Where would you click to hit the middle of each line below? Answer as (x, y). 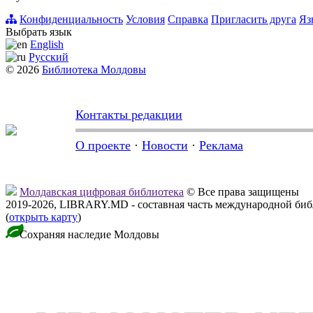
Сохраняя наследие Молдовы (88, 235)
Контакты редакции (129, 115)
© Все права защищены (241, 192)
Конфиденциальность (71, 20)
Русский (49, 57)
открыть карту (43, 217)
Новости (165, 146)
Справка (188, 20)
